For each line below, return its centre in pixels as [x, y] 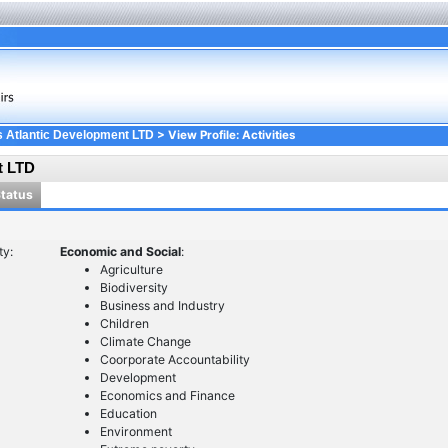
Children [124, 324]
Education [128, 414]
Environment [135, 432]
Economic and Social [120, 252]
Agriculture [131, 270]
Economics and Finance [167, 396]
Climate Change [145, 342]
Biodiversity [133, 288]
